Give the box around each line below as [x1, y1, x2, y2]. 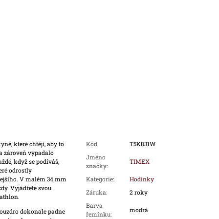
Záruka [86, 188, 106, 197]
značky [86, 162, 107, 170]
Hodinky [129, 175, 154, 183]
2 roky [129, 188, 148, 197]
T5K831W [129, 140, 155, 148]
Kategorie [86, 175, 113, 183]
